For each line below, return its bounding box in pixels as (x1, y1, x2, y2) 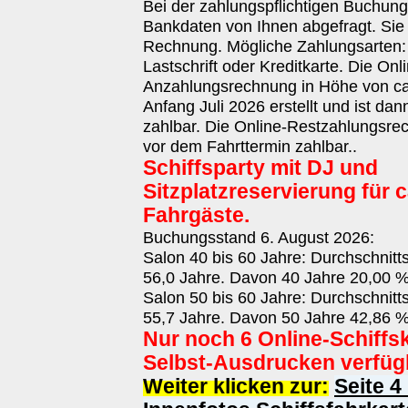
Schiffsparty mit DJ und (143, 157, 378, 179)
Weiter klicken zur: (143, 375, 329, 398)
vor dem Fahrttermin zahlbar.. (143, 137, 357, 156)
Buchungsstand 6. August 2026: (143, 228, 374, 247)
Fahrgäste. (143, 204, 250, 227)
